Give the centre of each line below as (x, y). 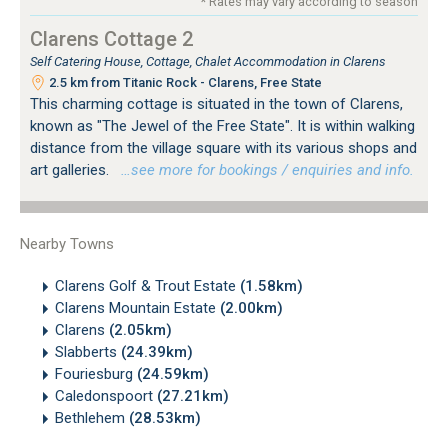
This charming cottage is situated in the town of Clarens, (216, 103)
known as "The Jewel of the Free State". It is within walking (222, 125)
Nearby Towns (67, 243)
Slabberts (88, 351)
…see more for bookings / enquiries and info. (263, 169)
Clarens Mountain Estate (137, 307)
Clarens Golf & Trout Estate (147, 285)
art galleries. (71, 169)
